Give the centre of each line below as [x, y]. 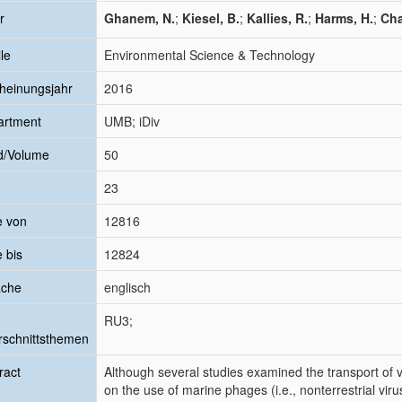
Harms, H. [344, 18]
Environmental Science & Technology [210, 55]
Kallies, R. [277, 18]
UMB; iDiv [132, 121]
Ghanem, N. [140, 18]
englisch [127, 287]
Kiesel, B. [211, 18]
